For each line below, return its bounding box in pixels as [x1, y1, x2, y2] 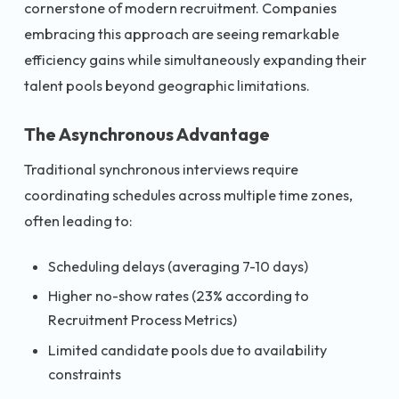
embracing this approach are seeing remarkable [24, 24, 339, 43]
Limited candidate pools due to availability [48, 341, 327, 360]
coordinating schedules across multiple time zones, [24, 186, 353, 205]
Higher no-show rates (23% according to [48, 287, 309, 305]
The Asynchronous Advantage [24, 122, 270, 145]
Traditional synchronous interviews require [24, 160, 298, 179]
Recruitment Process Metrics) [48, 311, 237, 330]
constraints [48, 365, 121, 384]
